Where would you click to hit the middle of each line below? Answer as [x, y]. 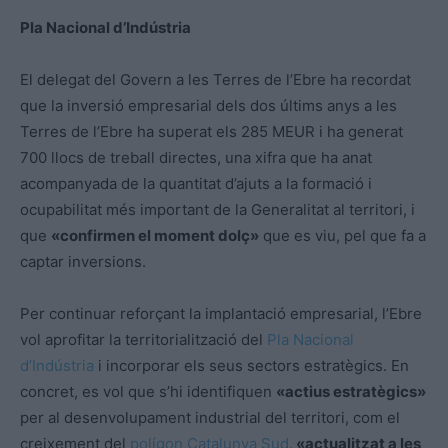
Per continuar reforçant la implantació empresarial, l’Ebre [221, 313]
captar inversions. [83, 261]
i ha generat [359, 131]
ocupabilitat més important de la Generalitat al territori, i [217, 209]
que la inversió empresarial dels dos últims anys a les [208, 105]
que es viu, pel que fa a [342, 235]
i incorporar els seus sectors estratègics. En [251, 365]
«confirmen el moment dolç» [155, 235]
